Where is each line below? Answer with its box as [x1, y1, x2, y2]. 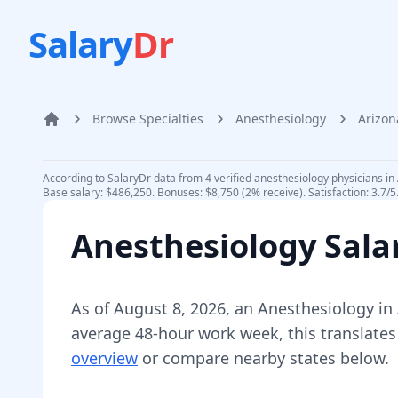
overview [71, 347, 138, 369]
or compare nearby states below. [138, 347, 389, 369]
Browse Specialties [92, 110, 203, 127]
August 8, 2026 [114, 298, 226, 319]
